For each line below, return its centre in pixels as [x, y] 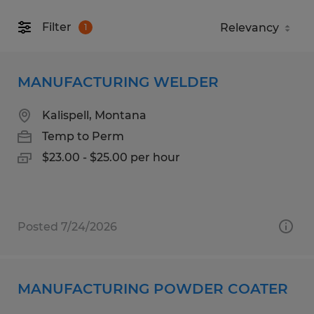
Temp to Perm [83, 136]
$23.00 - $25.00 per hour [111, 157]
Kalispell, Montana [94, 115]
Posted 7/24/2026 [67, 226]
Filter [57, 27]
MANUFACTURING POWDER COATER [153, 288]
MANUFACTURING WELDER [118, 82]
